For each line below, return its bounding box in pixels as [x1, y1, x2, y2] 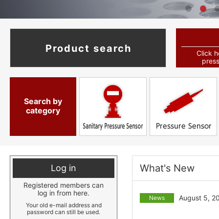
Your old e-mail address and [25, 201, 102, 209]
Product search [45, 43, 131, 54]
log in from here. [38, 189, 89, 197]
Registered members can [23, 181, 104, 189]
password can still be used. [27, 208, 100, 216]
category [26, 106, 60, 115]
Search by [24, 96, 62, 106]
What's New [140, 162, 195, 174]
